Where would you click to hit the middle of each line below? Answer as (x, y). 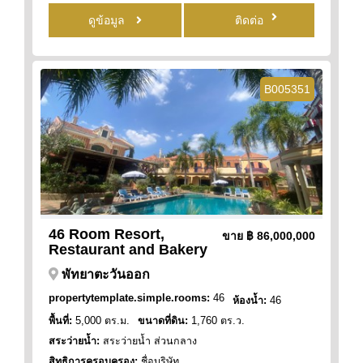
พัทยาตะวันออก (106, 274)
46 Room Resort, (107, 234)
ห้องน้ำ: (250, 300)
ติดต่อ (250, 20)
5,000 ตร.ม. (101, 320)
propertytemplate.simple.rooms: (129, 298)
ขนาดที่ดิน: (163, 320)
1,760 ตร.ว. (216, 320)
